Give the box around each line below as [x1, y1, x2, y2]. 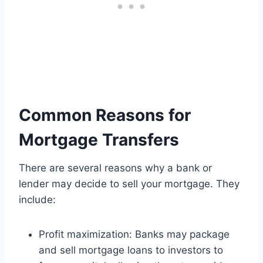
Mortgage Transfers [19, 130, 179, 150]
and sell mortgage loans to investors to [39, 244, 223, 257]
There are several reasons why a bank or [19, 162, 212, 174]
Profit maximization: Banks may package [39, 228, 230, 241]
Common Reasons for [19, 105, 191, 126]
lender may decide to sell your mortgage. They [19, 178, 240, 190]
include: [19, 194, 56, 206]
